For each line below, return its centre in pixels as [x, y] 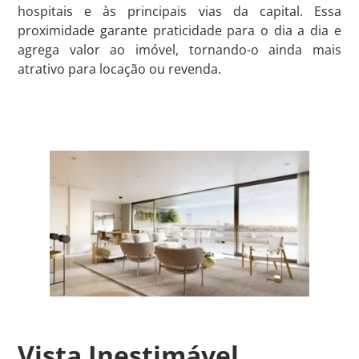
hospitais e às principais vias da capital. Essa [179, 11]
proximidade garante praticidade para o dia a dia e [179, 30]
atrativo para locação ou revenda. [120, 69]
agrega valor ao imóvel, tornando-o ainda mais [179, 50]
